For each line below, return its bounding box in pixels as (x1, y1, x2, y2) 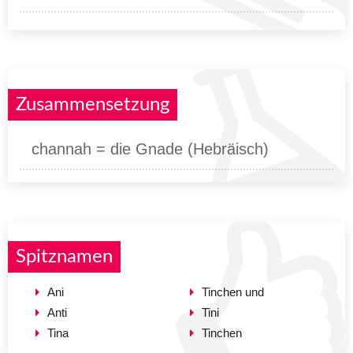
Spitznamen (16, 247, 113, 266)
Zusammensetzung (16, 95, 169, 114)
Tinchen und (202, 284, 264, 299)
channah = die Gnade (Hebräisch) (32, 139, 269, 158)
